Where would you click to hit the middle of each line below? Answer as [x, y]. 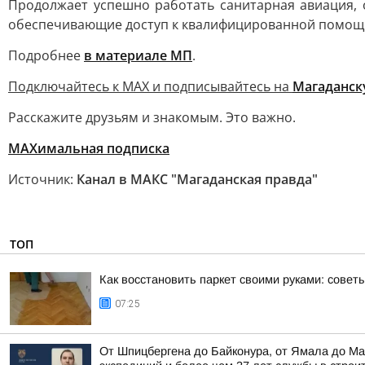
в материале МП [138, 55]
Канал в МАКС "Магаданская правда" [197, 179]
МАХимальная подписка [89, 148]
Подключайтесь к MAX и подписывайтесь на [150, 86]
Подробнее [46, 55]
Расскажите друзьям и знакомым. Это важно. [152, 117]
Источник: [42, 179]
